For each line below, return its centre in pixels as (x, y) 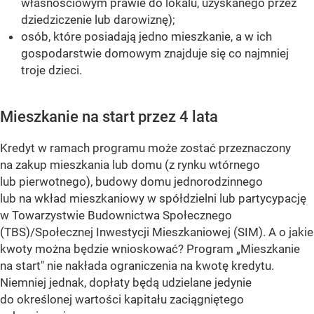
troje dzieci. (52, 70)
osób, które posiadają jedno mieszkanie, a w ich (146, 37)
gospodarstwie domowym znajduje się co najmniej (155, 54)
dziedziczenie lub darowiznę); (98, 20)
